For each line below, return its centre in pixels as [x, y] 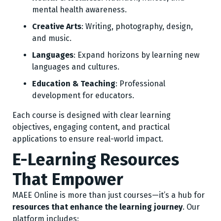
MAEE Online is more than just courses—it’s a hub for [109, 195]
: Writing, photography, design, [137, 26]
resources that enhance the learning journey [97, 207]
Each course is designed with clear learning [92, 115]
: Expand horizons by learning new [136, 55]
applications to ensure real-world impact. [88, 139]
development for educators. [83, 95]
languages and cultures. [76, 67]
